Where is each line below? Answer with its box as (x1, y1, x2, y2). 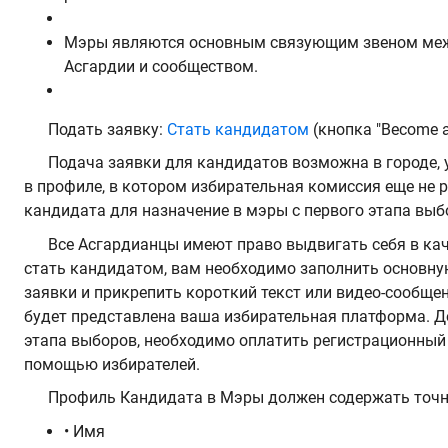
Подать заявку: (48, 119, 167, 139)
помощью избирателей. (24, 354, 200, 374)
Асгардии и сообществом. (64, 56, 258, 76)
